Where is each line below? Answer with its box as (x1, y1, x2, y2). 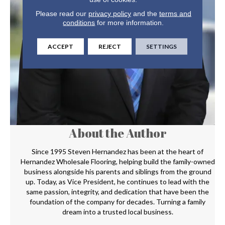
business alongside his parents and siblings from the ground (24, 167, 211, 176)
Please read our (35, 9, 88, 18)
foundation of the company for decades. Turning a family (30, 197, 205, 206)
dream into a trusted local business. (62, 207, 173, 216)
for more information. (95, 18, 164, 27)
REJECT (98, 42, 122, 50)
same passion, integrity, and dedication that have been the (26, 187, 209, 196)
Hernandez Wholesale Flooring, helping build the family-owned (20, 157, 215, 166)
